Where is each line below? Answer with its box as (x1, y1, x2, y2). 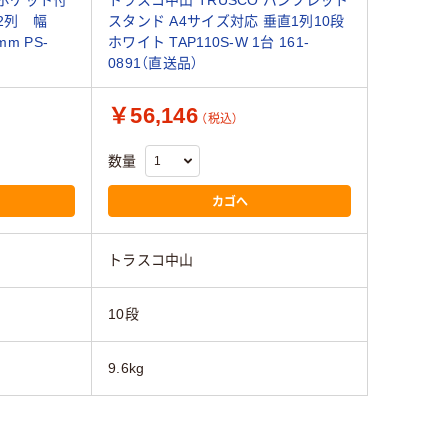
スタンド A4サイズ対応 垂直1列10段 (108, 13, 345, 30)
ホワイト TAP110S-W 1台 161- (108, 34, 310, 51)
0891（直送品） (108, 55, 199, 72)
